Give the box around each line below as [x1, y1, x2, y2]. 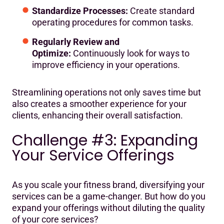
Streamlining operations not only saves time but [12, 86, 201, 97]
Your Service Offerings [12, 145, 174, 166]
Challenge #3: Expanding [12, 130, 198, 151]
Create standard [128, 5, 194, 16]
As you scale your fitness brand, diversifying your [12, 179, 204, 190]
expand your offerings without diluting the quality [12, 202, 205, 213]
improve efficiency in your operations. [32, 59, 180, 70]
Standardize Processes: [32, 5, 128, 16]
